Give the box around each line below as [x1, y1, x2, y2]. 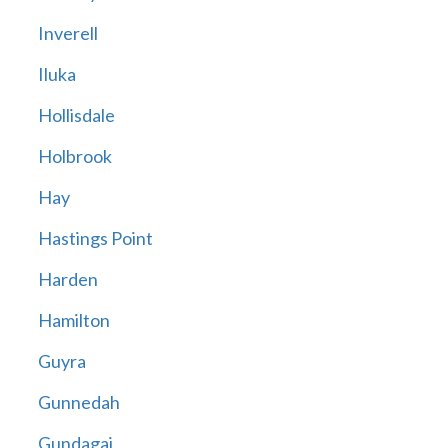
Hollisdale [37, 104, 115, 127]
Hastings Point [37, 227, 153, 250]
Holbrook [37, 145, 112, 168]
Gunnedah [37, 391, 120, 414]
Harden [37, 268, 98, 291]
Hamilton [37, 309, 110, 332]
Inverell [37, 22, 98, 45]
